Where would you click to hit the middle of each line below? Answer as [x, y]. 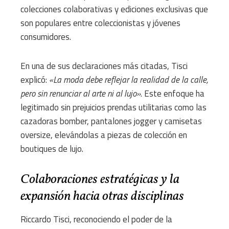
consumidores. [46, 37]
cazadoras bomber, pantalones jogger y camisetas [111, 121]
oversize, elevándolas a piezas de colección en [104, 135]
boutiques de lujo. [52, 149]
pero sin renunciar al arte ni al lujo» [81, 94]
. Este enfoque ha [173, 94]
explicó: [35, 80]
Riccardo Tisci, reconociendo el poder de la [96, 220]
